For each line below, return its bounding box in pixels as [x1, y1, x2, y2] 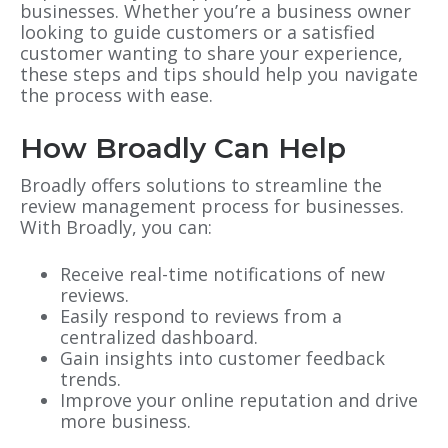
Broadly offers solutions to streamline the [20, 173, 382, 198]
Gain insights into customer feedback [60, 346, 385, 371]
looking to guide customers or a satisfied [20, 19, 375, 44]
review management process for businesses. [20, 194, 404, 219]
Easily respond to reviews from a [60, 304, 342, 329]
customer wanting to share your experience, [20, 40, 403, 65]
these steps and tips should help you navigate [20, 61, 418, 86]
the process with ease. [20, 82, 213, 107]
